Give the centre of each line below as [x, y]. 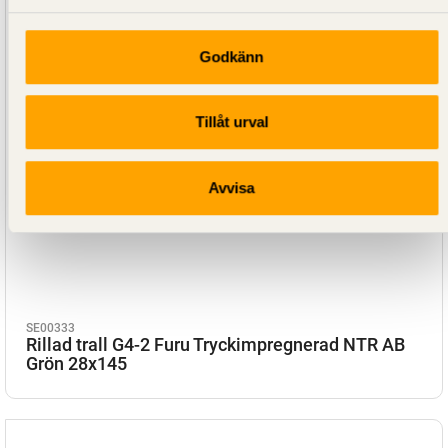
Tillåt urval [231, 122]
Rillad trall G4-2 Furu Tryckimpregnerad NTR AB [215, 344]
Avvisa [231, 187]
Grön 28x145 [76, 363]
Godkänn [231, 56]
